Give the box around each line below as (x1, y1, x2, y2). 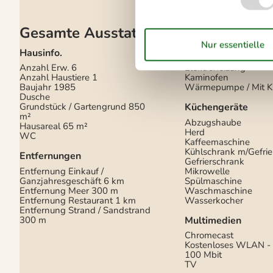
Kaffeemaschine (185, 135, 250, 148)
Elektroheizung (185, 62, 246, 74)
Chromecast (185, 229, 234, 242)
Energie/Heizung (185, 46, 260, 60)
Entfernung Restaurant (19, 194, 113, 207)
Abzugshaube (185, 116, 242, 129)
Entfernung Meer (19, 184, 89, 197)
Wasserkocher (185, 194, 244, 207)
